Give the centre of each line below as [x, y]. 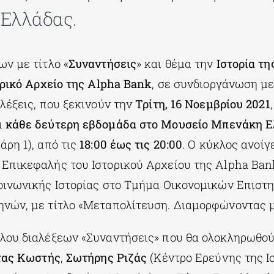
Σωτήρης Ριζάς [106, 257]
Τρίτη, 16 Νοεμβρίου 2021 [203, 104]
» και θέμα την [176, 64]
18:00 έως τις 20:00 [131, 144]
